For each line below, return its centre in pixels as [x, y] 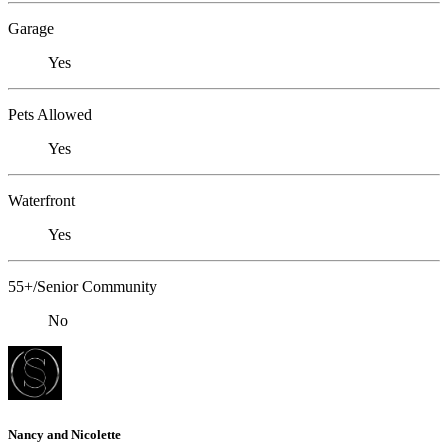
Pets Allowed [50, 115]
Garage [31, 29]
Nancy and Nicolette [64, 434]
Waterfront [41, 201]
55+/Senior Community [82, 287]
